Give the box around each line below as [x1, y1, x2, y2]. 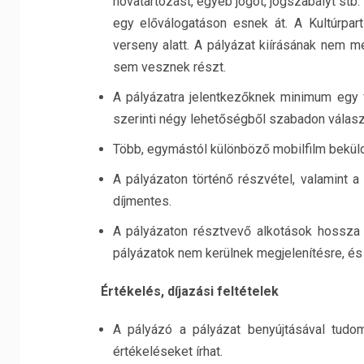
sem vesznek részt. [112, 59, 226, 75]
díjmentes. [112, 193, 171, 209]
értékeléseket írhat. [112, 344, 223, 359]
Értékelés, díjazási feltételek [100, 284, 279, 299]
